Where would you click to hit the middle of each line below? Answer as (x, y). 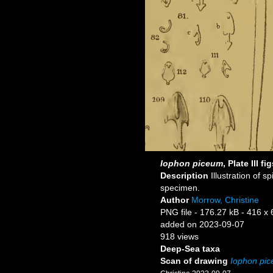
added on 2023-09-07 (202, 224)
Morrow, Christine (225, 200)
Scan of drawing (194, 261)
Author (176, 200)
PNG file (176, 212)
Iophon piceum (192, 163)
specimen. (180, 188)
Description (186, 175)
